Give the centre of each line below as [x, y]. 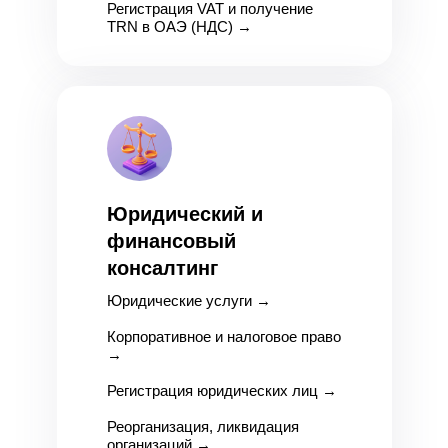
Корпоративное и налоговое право [223, 336]
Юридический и [184, 214]
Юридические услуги [179, 300]
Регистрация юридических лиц [212, 390]
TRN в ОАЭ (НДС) [169, 26]
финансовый [171, 241]
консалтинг [162, 268]
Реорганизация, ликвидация [202, 426]
